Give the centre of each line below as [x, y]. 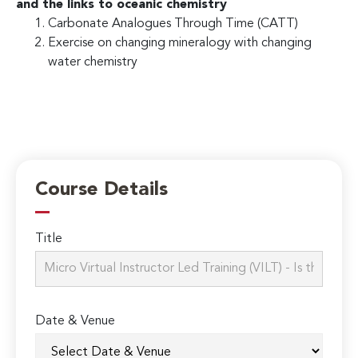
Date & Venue [76, 322]
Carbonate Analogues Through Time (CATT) [173, 24]
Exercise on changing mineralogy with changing [180, 43]
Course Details [102, 191]
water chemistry [93, 62]
